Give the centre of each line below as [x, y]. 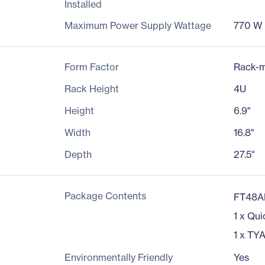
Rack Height [91, 89]
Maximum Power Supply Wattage [138, 25]
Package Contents [105, 196]
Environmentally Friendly [118, 257]
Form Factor [91, 67]
